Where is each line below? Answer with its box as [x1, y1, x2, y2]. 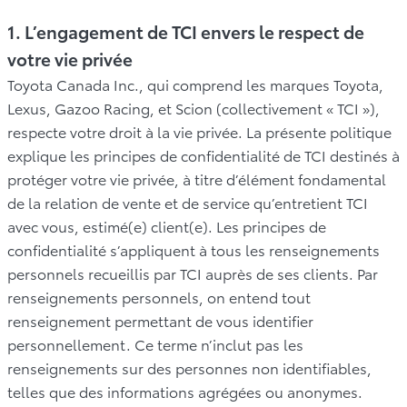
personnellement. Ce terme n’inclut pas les [7, 333, 303, 354]
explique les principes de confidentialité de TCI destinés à [7, 144, 400, 165]
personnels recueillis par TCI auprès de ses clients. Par [7, 262, 378, 283]
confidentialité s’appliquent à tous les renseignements [7, 238, 380, 260]
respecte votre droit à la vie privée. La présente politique [7, 120, 392, 142]
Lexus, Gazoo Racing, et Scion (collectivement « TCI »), [7, 96, 380, 118]
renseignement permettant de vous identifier [7, 309, 313, 331]
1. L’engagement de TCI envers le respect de [7, 18, 364, 44]
